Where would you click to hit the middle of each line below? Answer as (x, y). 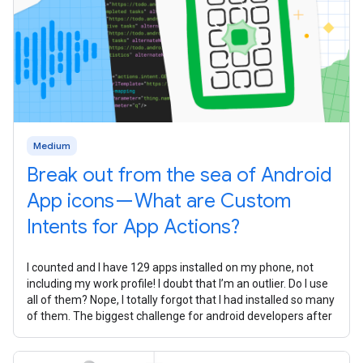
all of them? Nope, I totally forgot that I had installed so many (181, 299)
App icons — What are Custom (159, 201)
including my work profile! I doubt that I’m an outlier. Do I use (177, 283)
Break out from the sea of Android (179, 175)
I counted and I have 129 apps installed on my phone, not (170, 267)
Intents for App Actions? (133, 226)
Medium (52, 145)
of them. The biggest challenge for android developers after (179, 316)
